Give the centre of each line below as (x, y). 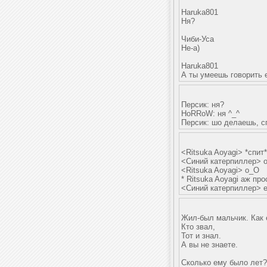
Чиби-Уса (198, 39)
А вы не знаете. (209, 245)
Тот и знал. (201, 236)
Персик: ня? (203, 105)
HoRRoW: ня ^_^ (210, 114)
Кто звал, (198, 227)
